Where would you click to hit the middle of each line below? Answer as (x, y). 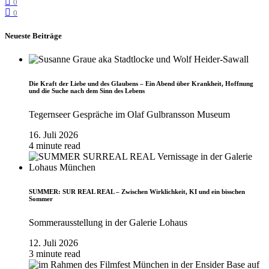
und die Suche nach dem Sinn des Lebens (87, 90)
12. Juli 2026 (53, 243)
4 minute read (55, 145)
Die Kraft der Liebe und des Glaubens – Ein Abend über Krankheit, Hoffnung (141, 83)
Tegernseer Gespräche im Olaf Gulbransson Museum (129, 114)
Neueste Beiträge (33, 35)
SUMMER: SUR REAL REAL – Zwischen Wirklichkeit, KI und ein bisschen (137, 191)
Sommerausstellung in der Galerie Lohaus (108, 222)
